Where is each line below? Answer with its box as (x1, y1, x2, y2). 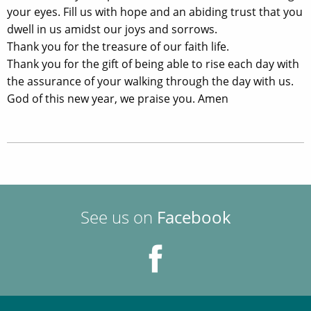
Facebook (156, 205, 231, 228)
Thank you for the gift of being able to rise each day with (7, 56, 299, 72)
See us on (80, 205, 157, 228)
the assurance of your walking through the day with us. (7, 74, 294, 89)
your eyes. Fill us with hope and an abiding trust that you (7, 4, 303, 19)
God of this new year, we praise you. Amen (7, 91, 228, 106)
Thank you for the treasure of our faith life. (7, 39, 229, 54)
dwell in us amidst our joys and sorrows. (7, 22, 217, 37)
